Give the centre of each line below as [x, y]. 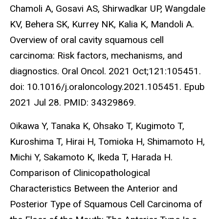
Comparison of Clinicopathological [80, 173]
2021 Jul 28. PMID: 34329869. [73, 102]
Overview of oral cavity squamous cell [87, 40]
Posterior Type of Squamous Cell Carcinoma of [106, 204]
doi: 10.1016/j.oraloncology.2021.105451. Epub [107, 87]
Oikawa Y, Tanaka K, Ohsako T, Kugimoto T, [97, 126]
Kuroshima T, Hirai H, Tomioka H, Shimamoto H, [107, 142]
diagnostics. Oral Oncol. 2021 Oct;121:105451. [105, 71]
